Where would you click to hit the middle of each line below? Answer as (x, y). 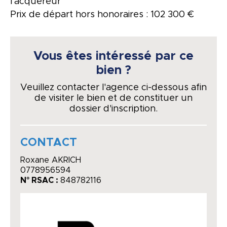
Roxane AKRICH (51, 160)
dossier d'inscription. (113, 109)
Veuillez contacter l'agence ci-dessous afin (113, 87)
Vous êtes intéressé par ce (113, 56)
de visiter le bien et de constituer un (113, 98)
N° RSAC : (40, 180)
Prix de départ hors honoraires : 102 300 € (102, 14)
